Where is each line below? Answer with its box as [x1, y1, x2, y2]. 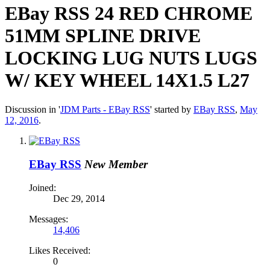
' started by [150, 104, 193, 115]
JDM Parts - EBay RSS [60, 104, 150, 115]
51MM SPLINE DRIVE [5, 24, 201, 46]
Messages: [29, 213, 68, 224]
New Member [84, 158, 148, 171]
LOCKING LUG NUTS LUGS [5, 46, 257, 69]
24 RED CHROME [90, 2, 253, 24]
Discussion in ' [5, 104, 60, 115]
